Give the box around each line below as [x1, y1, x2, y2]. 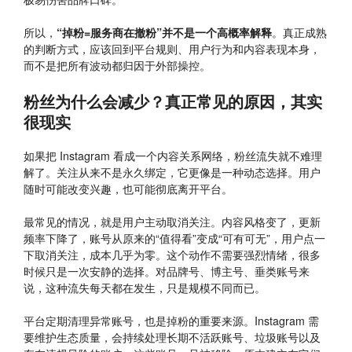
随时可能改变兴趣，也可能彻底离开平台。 [24, 180, 233, 196]
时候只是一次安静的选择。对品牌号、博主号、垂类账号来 [24, 262, 310, 279]
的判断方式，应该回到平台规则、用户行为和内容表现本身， [24, 41, 321, 57]
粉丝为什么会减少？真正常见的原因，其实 [24, 89, 322, 112]
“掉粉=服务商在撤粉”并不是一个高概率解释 [57, 24, 272, 41]
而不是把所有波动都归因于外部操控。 [24, 57, 211, 74]
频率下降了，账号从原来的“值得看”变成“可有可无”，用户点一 [24, 229, 325, 246]
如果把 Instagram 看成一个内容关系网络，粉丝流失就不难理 [24, 147, 322, 163]
